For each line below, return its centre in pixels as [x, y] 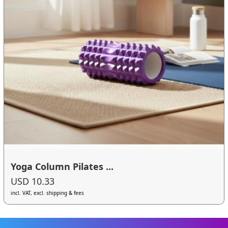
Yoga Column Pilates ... [62, 166]
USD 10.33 [33, 181]
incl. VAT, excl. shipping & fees [48, 193]
